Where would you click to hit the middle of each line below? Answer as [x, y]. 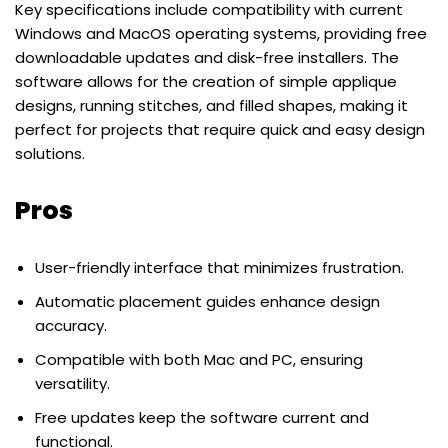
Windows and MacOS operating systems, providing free [221, 34]
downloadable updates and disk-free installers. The [207, 58]
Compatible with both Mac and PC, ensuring [199, 360]
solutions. [50, 154]
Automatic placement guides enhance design [207, 302]
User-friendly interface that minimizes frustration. [219, 268]
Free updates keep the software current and [202, 418]
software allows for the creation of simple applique [206, 82]
